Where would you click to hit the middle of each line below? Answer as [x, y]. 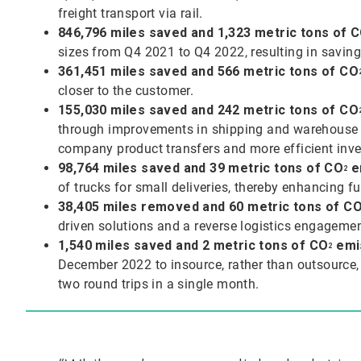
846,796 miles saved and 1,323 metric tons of [204, 32]
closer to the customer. [128, 90]
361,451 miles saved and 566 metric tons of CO [208, 71]
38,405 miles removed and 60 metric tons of [201, 206]
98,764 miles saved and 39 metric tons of [191, 168]
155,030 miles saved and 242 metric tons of [199, 110]
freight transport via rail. [133, 13]
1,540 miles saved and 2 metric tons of [184, 245]
